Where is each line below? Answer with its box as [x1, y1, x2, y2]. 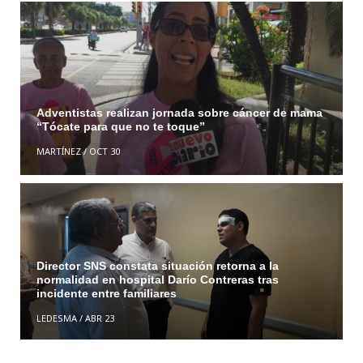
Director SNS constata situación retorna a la [36, 258, 279, 272]
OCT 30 [88, 145, 120, 158]
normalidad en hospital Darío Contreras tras [36, 272, 279, 286]
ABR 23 [84, 311, 114, 324]
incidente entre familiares [36, 286, 177, 300]
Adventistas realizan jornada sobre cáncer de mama [36, 106, 322, 120]
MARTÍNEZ [36, 145, 81, 158]
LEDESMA [36, 311, 77, 324]
